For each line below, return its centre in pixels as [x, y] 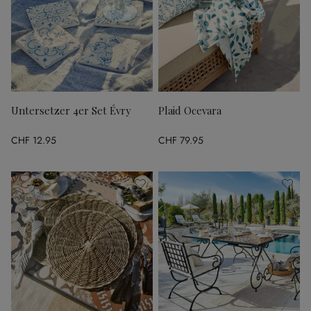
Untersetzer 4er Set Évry [71, 110]
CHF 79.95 [181, 140]
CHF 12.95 [34, 140]
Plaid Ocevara [190, 110]
